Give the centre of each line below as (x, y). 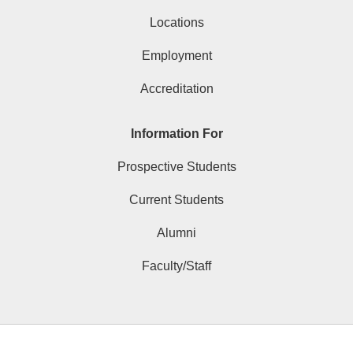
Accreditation (176, 88)
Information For (176, 133)
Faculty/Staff (176, 266)
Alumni (176, 232)
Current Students (176, 199)
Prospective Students (176, 166)
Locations (176, 22)
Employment (176, 55)
